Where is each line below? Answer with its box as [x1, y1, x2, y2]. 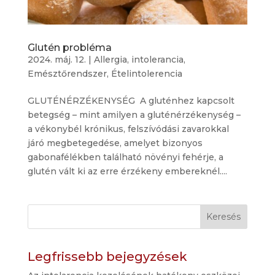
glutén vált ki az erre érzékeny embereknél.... [27, 166, 227, 177]
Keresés [206, 211, 241, 223]
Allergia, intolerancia [93, 54, 184, 66]
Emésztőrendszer [27, 68, 107, 80]
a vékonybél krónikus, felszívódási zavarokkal [27, 123, 229, 135]
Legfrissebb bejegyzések [27, 249, 187, 265]
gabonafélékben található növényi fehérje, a [27, 152, 223, 163]
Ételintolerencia [110, 68, 182, 80]
